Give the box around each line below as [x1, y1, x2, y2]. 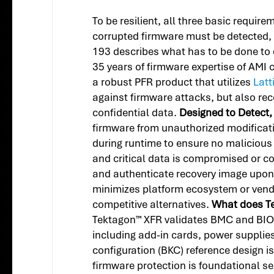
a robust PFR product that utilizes [92, 75, 254, 89]
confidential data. [92, 106, 180, 120]
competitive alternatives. [92, 198, 212, 212]
